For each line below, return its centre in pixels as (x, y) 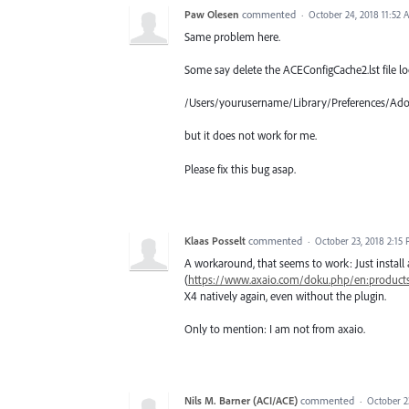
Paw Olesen (212, 14)
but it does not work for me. (251, 136)
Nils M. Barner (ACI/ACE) (241, 400)
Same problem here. (232, 36)
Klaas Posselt (215, 240)
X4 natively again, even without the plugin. (285, 295)
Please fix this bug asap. (240, 168)
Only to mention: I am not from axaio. (275, 328)
